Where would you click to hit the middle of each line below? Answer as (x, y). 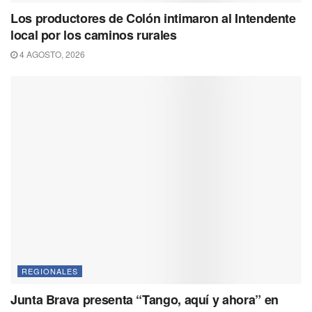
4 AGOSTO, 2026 (51, 54)
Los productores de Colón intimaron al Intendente (153, 18)
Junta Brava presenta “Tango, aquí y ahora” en (145, 300)
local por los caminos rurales (94, 35)
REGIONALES (50, 271)
